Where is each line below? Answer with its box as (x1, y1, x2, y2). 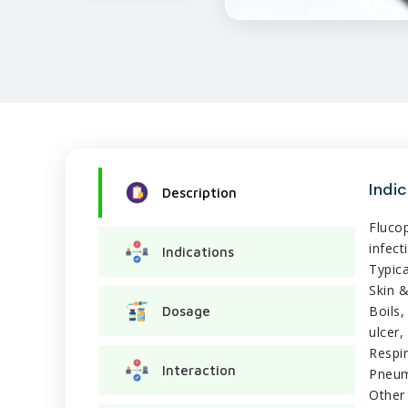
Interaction (162, 362, 236, 378)
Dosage (162, 302, 210, 319)
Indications (162, 243, 234, 260)
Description (162, 184, 237, 200)
